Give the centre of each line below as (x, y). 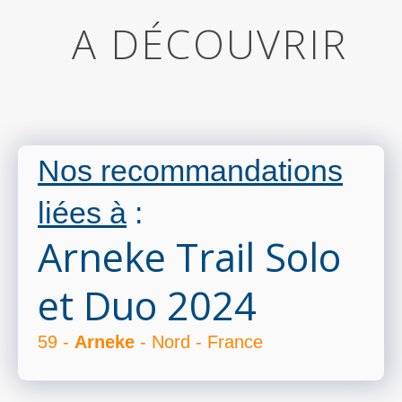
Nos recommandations (190, 171)
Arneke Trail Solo (189, 258)
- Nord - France (199, 342)
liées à (82, 213)
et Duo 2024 (147, 306)
